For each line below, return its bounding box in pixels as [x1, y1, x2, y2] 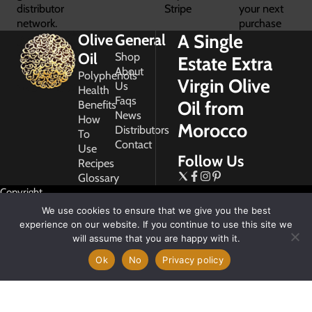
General [114, 30, 166, 49]
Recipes [77, 155, 114, 170]
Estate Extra [177, 52, 272, 75]
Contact [114, 136, 152, 151]
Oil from [177, 96, 244, 120]
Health [77, 82, 109, 97]
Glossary [77, 170, 119, 185]
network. [16, 15, 57, 30]
